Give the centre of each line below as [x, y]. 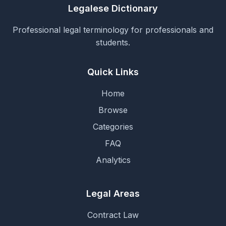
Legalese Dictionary [113, 8]
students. [113, 42]
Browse [113, 110]
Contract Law [113, 215]
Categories [113, 127]
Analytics [113, 160]
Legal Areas [113, 193]
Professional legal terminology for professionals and [113, 30]
